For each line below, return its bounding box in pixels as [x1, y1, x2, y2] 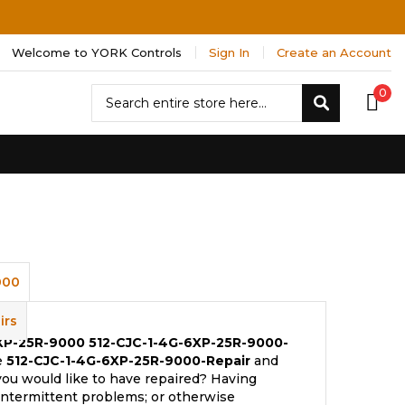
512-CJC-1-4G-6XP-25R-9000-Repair [6, 353, 250, 369]
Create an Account [277, 45, 391, 60]
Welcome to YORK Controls [12, 45, 182, 60]
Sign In [209, 45, 250, 60]
